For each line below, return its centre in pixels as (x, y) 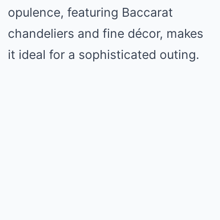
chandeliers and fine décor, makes (106, 33)
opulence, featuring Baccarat (90, 12)
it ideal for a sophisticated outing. (104, 55)
